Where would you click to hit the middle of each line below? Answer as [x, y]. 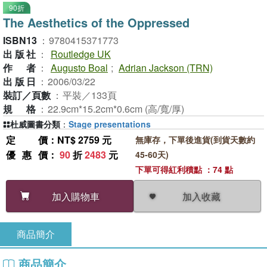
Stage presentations [110, 124]
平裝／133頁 [90, 95]
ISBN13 [20, 40]
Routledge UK [81, 54]
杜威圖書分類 [35, 124]
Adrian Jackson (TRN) [166, 68]
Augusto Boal [79, 68]
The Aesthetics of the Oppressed [96, 22]
